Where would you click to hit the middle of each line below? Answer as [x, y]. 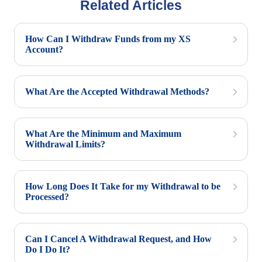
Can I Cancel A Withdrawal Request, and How [118, 239]
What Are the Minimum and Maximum [103, 134]
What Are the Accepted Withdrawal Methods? [117, 92]
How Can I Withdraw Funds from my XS [108, 39]
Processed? [47, 197]
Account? [44, 49]
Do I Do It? [48, 249]
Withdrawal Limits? [65, 144]
